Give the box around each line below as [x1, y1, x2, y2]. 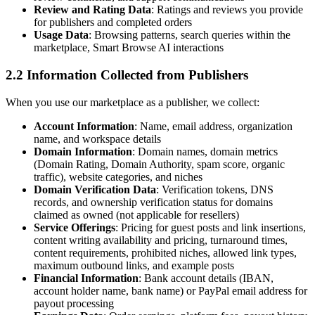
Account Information [34, 120, 134, 132]
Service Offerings [34, 221, 115, 233]
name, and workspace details [34, 132, 161, 145]
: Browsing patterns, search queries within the [89, 29, 290, 41]
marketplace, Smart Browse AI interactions [34, 41, 224, 54]
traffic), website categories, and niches [34, 170, 202, 183]
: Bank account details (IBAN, [139, 271, 274, 284]
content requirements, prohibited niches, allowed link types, [34, 246, 297, 259]
